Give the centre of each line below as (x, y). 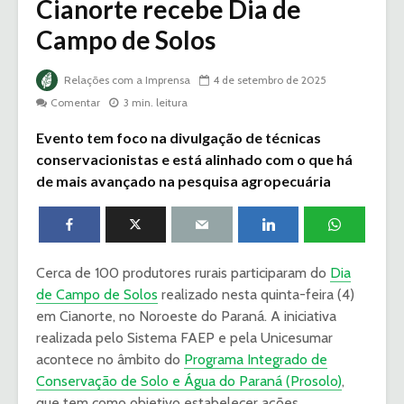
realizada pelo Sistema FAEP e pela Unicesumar (184, 338)
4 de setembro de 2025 (270, 80)
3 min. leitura (156, 103)
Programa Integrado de (256, 360)
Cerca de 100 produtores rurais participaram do (183, 273)
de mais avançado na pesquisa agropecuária (184, 181)
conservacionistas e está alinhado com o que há (194, 160)
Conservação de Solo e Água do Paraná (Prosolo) (189, 381)
